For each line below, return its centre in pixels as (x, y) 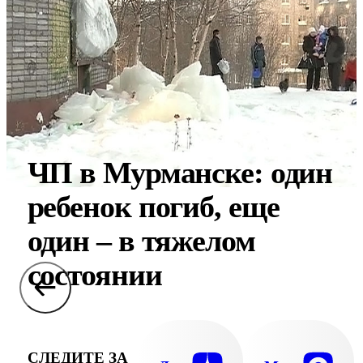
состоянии (94, 275)
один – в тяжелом (141, 241)
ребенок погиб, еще (153, 207)
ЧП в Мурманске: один (180, 173)
